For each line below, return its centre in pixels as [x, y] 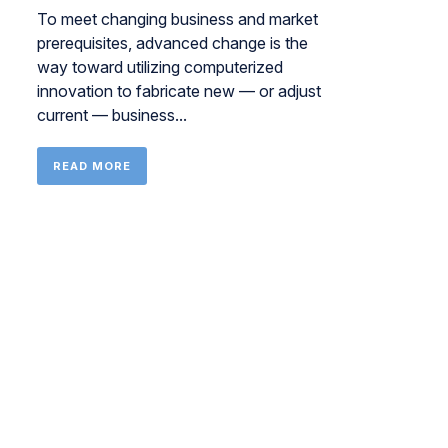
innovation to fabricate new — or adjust [178, 91]
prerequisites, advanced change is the [172, 43]
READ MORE [91, 166]
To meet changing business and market [177, 19]
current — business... [111, 115]
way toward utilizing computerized [159, 67]
